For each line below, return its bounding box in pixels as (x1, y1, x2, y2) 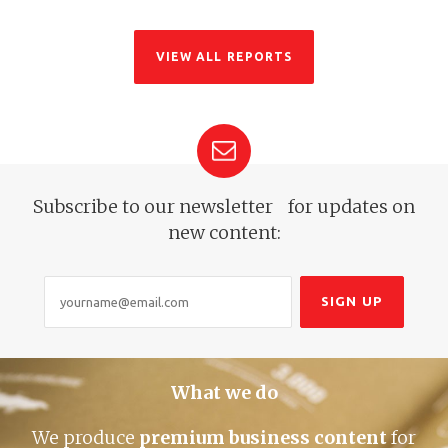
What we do (170, 380, 278, 404)
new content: (167, 220, 281, 244)
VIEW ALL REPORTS (155, 49, 293, 63)
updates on (317, 194, 415, 218)
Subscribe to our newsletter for (33, 194, 317, 218)
